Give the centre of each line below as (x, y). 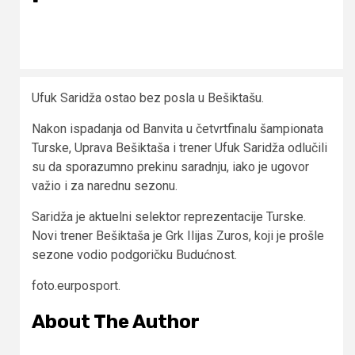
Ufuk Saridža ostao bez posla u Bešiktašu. (148, 97)
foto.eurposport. (76, 285)
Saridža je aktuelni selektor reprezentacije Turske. (169, 216)
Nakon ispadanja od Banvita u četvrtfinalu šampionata (177, 128)
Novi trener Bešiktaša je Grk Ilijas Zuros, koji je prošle (178, 235)
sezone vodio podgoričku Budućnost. (134, 254)
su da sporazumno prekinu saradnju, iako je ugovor (170, 166)
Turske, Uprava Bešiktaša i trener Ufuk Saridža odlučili (179, 147)
